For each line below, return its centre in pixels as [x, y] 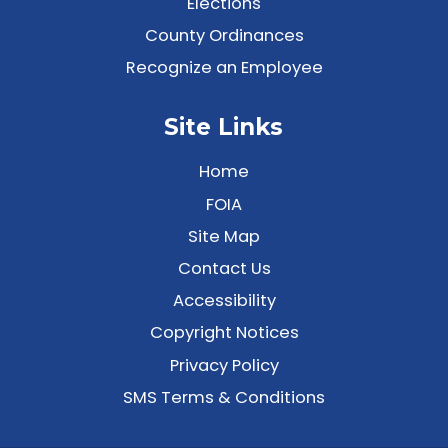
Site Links [224, 126]
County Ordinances [224, 35]
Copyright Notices [224, 333]
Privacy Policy [224, 365]
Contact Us [224, 268]
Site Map [224, 236]
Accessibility [224, 301]
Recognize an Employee [224, 68]
